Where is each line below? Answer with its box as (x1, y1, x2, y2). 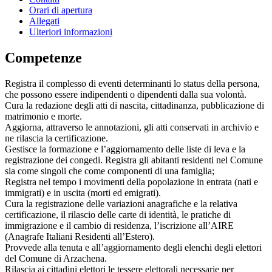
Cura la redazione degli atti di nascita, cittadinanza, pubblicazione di (5, 100, 264, 110)
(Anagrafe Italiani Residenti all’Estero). (5, 231, 155, 242)
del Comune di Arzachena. (5, 253, 107, 263)
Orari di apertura (29, 4, 92, 15)
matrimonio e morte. (5, 110, 82, 121)
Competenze (5, 49, 82, 66)
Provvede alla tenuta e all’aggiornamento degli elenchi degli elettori (5, 242, 262, 253)
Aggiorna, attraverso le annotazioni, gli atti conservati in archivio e (5, 121, 259, 132)
